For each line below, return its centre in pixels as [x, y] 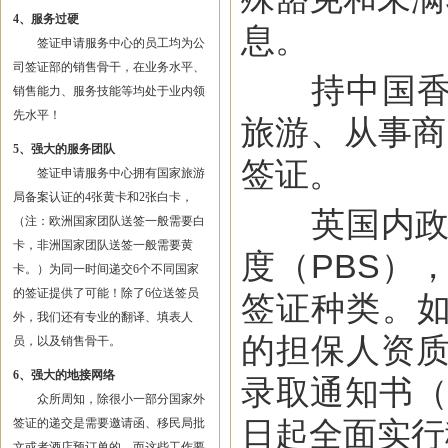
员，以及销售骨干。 [66, 341]
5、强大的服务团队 [63, 149]
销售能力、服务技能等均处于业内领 [108, 91]
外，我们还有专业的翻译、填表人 [102, 317]
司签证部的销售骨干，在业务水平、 [108, 67]
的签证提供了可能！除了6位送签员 [105, 293]
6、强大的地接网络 [63, 375]
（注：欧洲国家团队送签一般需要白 [108, 221]
